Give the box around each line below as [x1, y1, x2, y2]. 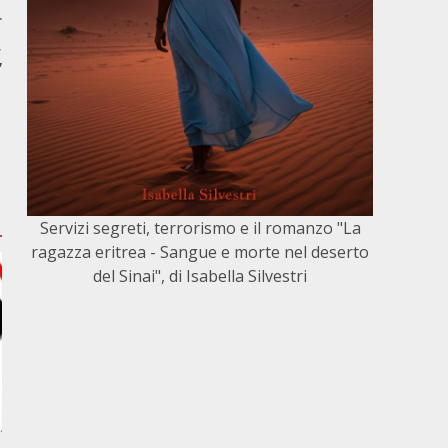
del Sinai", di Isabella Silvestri [93, 264, 308, 287]
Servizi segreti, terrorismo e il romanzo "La [39, 216, 361, 239]
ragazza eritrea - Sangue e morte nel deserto [31, 240, 370, 263]
